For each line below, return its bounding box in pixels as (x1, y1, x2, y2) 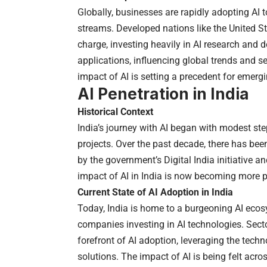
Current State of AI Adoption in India (77, 186, 233, 198)
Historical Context (77, 105, 153, 117)
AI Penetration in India (77, 84, 249, 103)
